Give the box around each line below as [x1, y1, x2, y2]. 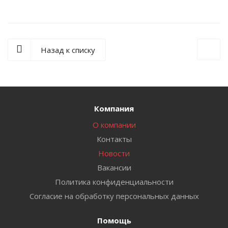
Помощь [97, 215, 131, 225]
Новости [98, 148, 130, 158]
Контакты [96, 134, 132, 144]
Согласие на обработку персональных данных [29, 191, 199, 201]
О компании [92, 120, 136, 130]
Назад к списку [41, 45, 95, 55]
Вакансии [97, 162, 131, 173]
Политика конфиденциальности [54, 177, 174, 187]
